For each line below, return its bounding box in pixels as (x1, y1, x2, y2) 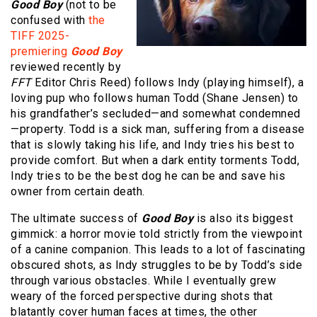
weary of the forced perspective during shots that (11, 289, 273, 303)
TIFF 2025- (11, 28, 69, 42)
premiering (11, 44, 71, 58)
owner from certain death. (11, 184, 145, 198)
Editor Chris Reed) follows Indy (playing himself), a (31, 75, 304, 89)
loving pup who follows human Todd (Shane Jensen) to (11, 91, 299, 105)
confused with (11, 13, 88, 27)
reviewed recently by (11, 59, 121, 74)
